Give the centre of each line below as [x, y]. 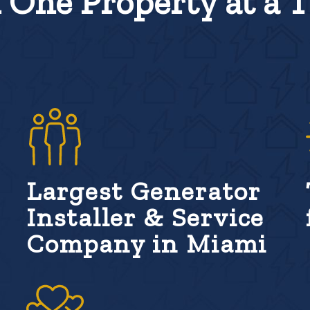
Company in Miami [147, 244]
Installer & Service [146, 218]
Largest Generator [143, 191]
